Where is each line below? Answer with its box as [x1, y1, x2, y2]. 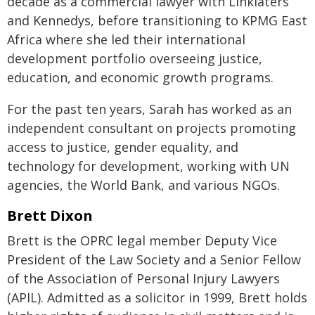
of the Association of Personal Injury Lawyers [7, 270, 280, 287]
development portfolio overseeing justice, [7, 50, 262, 67]
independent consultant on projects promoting [7, 120, 296, 136]
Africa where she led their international [7, 31, 245, 48]
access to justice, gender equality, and [7, 139, 238, 155]
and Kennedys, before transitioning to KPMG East [7, 12, 307, 29]
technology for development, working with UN [7, 157, 290, 174]
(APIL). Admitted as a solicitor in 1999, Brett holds [7, 289, 307, 306]
